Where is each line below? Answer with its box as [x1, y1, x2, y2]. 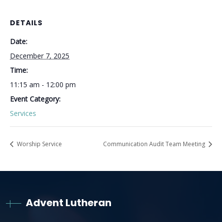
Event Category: [10, 94, 60, 104]
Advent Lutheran [26, 195, 111, 210]
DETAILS [10, 18, 43, 28]
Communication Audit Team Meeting [103, 139, 207, 148]
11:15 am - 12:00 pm [10, 80, 76, 89]
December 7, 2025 [10, 51, 69, 60]
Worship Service [15, 139, 62, 148]
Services [10, 109, 36, 118]
